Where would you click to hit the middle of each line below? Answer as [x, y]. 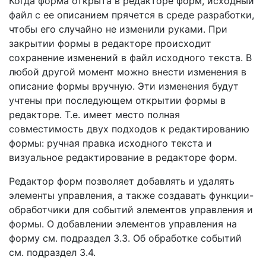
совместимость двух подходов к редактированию [129, 129]
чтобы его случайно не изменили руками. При [118, 29]
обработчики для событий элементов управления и [131, 210]
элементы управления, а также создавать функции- [131, 195]
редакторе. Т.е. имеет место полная [94, 115]
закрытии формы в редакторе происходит [110, 43]
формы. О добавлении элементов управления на [123, 224]
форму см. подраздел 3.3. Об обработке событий [125, 238]
